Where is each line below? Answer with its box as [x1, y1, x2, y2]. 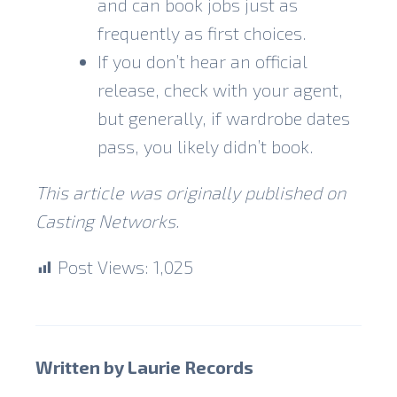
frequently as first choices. [97, 21, 307, 43]
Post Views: [58, 255, 149, 277]
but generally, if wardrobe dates [97, 106, 350, 128]
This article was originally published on [35, 181, 346, 203]
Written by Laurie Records [35, 355, 253, 378]
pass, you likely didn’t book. [97, 135, 314, 157]
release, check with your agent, [97, 78, 343, 100]
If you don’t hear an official [97, 50, 307, 72]
